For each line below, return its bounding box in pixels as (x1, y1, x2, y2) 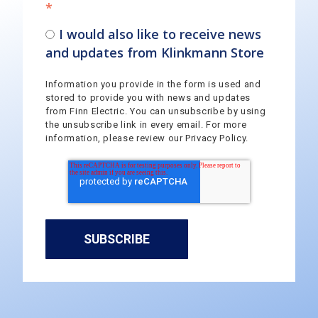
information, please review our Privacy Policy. (45, 133, 248, 144)
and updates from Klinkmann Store (45, 44, 264, 62)
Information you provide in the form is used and (45, 79, 261, 90)
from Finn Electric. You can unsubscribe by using (45, 106, 266, 117)
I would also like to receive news (58, 26, 261, 43)
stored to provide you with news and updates (45, 92, 251, 104)
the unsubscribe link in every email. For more (45, 119, 247, 131)
